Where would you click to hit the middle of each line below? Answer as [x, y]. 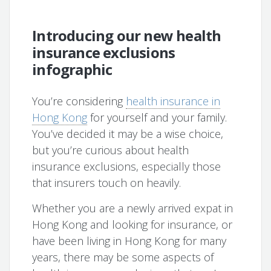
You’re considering [79, 101]
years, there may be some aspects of [123, 257]
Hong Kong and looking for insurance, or [132, 225]
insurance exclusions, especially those [127, 167]
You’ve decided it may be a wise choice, [128, 134]
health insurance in [173, 101]
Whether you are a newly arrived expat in [133, 208]
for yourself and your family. [157, 118]
